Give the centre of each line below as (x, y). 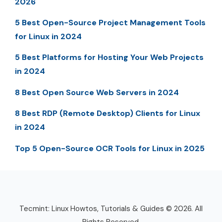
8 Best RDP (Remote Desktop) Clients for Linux (108, 113)
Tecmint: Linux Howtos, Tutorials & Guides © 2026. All (111, 208)
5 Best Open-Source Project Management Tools (110, 22)
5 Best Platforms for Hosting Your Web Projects (109, 57)
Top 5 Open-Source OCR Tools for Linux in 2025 (110, 148)
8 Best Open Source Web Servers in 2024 (97, 92)
